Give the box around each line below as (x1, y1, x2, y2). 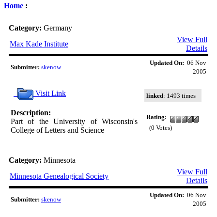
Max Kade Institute (10, 39, 68, 48)
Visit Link (33, 89, 66, 97)
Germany (44, 23, 72, 32)
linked (146, 92, 163, 99)
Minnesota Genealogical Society (10, 171, 108, 180)
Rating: (146, 113, 168, 121)
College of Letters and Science (11, 125, 104, 134)
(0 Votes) (146, 124, 172, 131)
